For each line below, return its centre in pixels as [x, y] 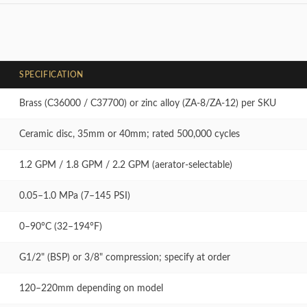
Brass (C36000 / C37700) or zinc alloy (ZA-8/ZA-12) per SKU [148, 104]
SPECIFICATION [51, 75]
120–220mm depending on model [91, 289]
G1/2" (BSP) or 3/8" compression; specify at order [125, 258]
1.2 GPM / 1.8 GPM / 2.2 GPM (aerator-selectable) [126, 165]
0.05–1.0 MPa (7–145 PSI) [75, 196]
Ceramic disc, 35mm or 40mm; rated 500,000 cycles [130, 135]
